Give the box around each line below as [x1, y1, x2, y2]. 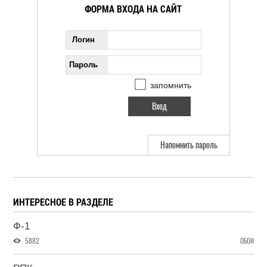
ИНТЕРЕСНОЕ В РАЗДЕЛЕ [13, 195, 114, 208]
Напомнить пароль [160, 139, 218, 151]
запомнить [150, 80, 191, 90]
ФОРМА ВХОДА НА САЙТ [85, 2, 182, 15]
